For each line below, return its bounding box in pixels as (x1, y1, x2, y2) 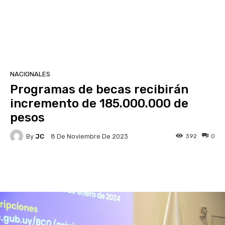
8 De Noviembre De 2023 (51, 133, 128, 141)
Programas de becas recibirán (10, 82, 188, 96)
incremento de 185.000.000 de (10, 96, 188, 110)
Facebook (34, 164, 62, 172)
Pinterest (144, 164, 171, 172)
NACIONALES (10, 70, 50, 78)
